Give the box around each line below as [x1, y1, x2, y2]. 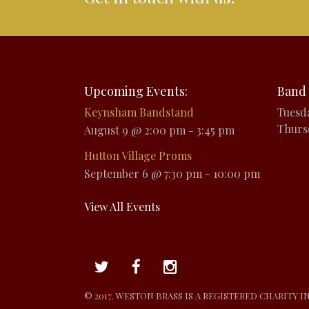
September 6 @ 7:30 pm [84, 166, 202, 181]
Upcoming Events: [84, 82, 188, 99]
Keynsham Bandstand [84, 104, 194, 119]
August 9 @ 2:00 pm [84, 123, 186, 138]
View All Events [84, 199, 160, 215]
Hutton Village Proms [84, 148, 192, 163]
